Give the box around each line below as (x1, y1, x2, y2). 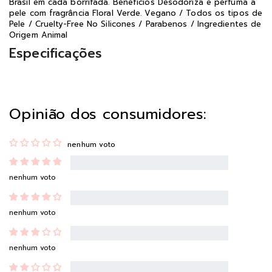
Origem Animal (9, 29, 68, 41)
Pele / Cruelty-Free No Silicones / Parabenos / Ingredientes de (9, 18, 262, 30)
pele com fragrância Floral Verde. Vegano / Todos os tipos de (9, 7, 263, 19)
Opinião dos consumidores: (9, 103, 207, 125)
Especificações (9, 44, 103, 63)
